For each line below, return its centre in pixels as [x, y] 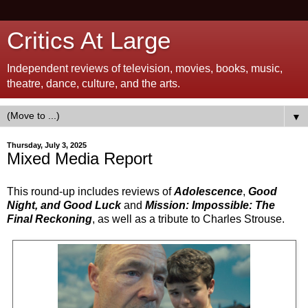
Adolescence [208, 191]
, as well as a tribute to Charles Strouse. [188, 219]
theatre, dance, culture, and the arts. [93, 84]
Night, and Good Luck [64, 205]
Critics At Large [89, 41]
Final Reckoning [49, 219]
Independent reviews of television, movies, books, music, [145, 68]
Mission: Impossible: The [210, 205]
